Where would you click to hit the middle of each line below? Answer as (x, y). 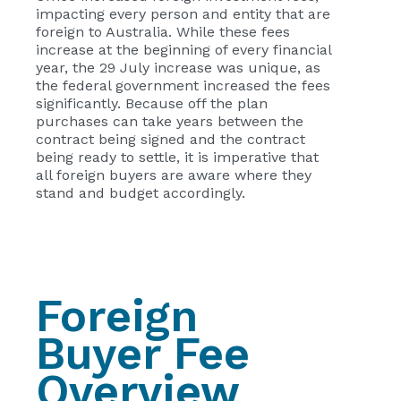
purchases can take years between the (170, 122)
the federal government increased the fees (183, 86)
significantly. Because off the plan (152, 104)
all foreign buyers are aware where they (174, 175)
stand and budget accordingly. (141, 193)
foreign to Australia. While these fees (163, 32)
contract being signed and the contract (171, 140)
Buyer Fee (143, 354)
